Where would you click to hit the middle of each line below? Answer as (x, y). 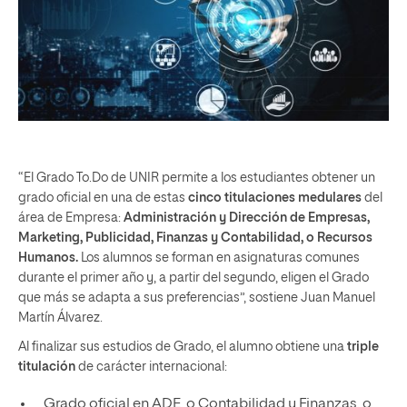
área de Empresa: (71, 218)
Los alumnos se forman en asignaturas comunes (219, 258)
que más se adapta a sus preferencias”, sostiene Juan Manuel (197, 298)
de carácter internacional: (151, 367)
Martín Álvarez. (60, 318)
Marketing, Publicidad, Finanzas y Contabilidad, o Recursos (195, 238)
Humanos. (48, 258)
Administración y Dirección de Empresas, (247, 218)
